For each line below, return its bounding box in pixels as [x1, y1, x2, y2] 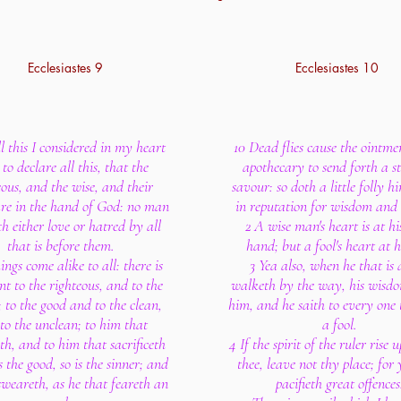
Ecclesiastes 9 [28, 59, 103, 76]
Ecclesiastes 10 [295, 59, 379, 76]
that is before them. [7, 235, 115, 255]
